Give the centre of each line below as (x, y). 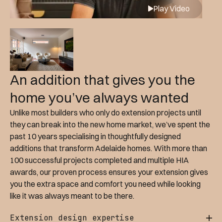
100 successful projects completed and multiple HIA (99, 160)
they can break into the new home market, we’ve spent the (110, 124)
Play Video (171, 9)
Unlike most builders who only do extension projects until (106, 112)
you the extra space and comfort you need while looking (105, 184)
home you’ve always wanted (99, 97)
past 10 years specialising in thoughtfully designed (95, 136)
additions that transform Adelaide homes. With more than (109, 148)
